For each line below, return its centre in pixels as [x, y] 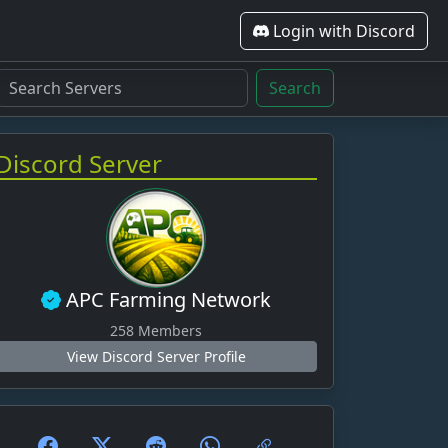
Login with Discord [342, 30]
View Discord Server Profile [156, 356]
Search [295, 88]
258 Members [156, 330]
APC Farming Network [166, 299]
